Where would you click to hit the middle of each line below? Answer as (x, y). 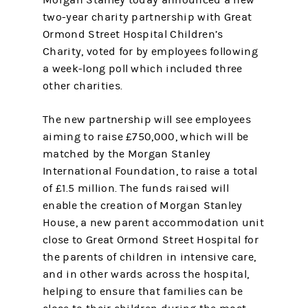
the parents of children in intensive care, (150, 257)
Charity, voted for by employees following (150, 52)
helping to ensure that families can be (143, 291)
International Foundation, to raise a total (150, 171)
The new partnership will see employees (147, 120)
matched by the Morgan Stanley (127, 154)
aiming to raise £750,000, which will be (146, 137)
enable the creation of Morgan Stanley (143, 206)
